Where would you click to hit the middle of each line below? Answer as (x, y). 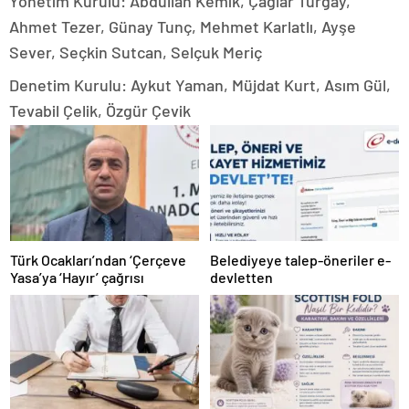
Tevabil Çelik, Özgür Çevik (100, 110)
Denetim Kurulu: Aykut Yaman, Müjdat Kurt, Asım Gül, (200, 84)
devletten (241, 278)
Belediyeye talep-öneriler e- (300, 260)
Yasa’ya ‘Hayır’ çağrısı (77, 278)
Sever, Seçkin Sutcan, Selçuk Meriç (136, 52)
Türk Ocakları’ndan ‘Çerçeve (98, 260)
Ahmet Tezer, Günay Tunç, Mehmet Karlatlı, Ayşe (183, 26)
